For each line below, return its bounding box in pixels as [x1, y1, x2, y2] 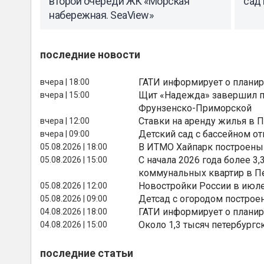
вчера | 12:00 [40, 115, 90, 126]
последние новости [40, 48, 140, 61]
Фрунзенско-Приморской [138, 102, 252, 114]
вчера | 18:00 [40, 77, 90, 87]
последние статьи [40, 246, 133, 259]
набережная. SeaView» [49, 9, 153, 22]
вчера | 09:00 [40, 128, 90, 138]
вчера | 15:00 [40, 90, 90, 100]
